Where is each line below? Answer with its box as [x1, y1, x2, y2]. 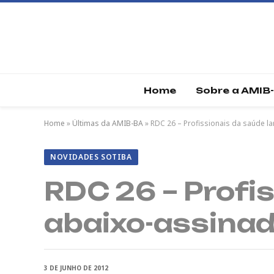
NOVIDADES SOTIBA [50, 152, 132, 162]
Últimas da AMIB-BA [72, 118, 143, 128]
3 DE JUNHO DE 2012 [44, 264, 108, 272]
